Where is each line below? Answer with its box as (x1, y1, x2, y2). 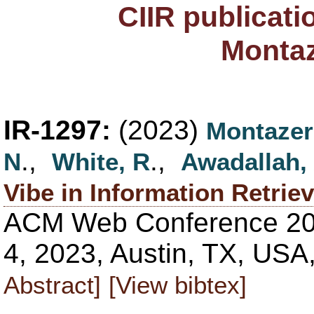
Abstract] (4, 271, 101, 299)
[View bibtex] (109, 271, 247, 299)
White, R (52, 147, 150, 175)
